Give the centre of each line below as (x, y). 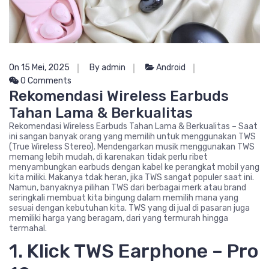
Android (171, 68)
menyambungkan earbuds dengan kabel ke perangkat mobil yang (134, 168)
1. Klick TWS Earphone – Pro (134, 251)
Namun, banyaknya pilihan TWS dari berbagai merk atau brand (128, 188)
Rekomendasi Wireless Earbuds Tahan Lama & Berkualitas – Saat (133, 127)
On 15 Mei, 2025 (39, 68)
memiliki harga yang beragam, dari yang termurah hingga (119, 219)
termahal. (28, 229)
